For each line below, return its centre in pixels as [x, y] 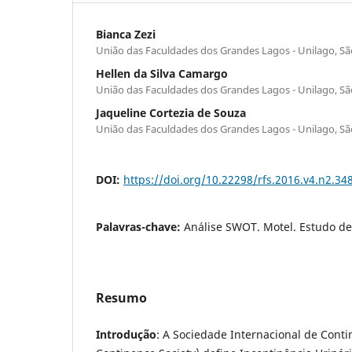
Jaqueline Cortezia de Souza [171, 112]
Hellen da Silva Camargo [162, 73]
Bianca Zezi [126, 34]
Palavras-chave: [140, 226]
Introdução [126, 334]
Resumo [121, 297]
